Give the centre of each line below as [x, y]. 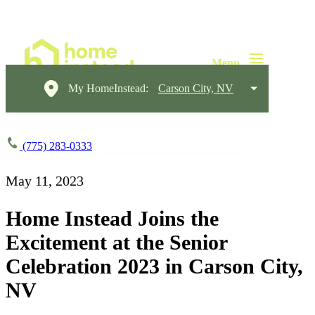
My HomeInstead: [108, 88]
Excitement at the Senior [116, 242]
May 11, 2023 [45, 181]
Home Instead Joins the [112, 218]
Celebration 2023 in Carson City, [154, 266]
